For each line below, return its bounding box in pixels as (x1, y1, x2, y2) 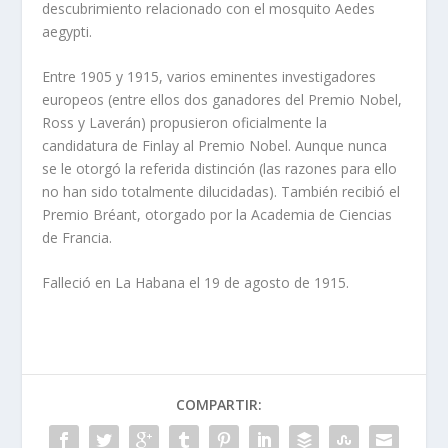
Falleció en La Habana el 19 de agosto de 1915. (42, 273, 350, 293)
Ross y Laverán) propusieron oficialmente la (42, 112, 328, 132)
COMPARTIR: (176, 395, 262, 415)
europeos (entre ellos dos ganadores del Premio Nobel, (42, 89, 403, 109)
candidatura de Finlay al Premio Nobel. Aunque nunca (42, 135, 388, 155)
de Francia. (42, 227, 113, 247)
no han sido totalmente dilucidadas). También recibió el (42, 181, 401, 201)
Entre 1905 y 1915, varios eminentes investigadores (42, 66, 377, 86)
